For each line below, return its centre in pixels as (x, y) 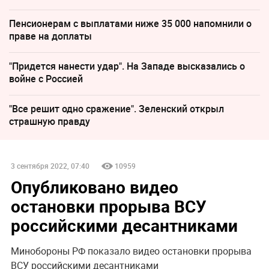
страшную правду (50, 122)
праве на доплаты (50, 36)
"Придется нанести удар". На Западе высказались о (127, 66)
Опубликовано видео (94, 187)
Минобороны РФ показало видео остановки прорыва (131, 251)
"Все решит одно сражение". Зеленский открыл (116, 109)
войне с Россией (46, 79)
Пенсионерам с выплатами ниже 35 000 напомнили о (130, 24)
